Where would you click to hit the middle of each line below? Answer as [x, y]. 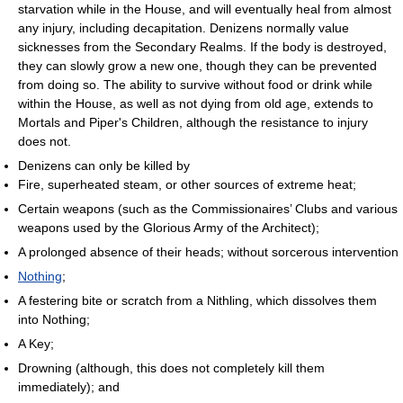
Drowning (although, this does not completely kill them [171, 368]
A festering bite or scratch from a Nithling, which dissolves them [197, 300]
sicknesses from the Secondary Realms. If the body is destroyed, [202, 47]
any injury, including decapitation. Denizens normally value [184, 28]
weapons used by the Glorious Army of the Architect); [169, 228]
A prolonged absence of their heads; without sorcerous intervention [208, 252]
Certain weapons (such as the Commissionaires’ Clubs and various [208, 209]
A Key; [36, 344]
